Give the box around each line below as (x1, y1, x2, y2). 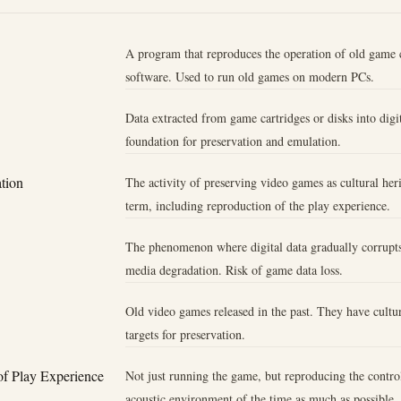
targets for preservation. (124, 326, 245, 344)
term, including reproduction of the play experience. (124, 196, 390, 214)
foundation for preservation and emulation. (124, 132, 341, 149)
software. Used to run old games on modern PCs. (124, 67, 374, 85)
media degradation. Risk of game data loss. (124, 261, 343, 279)
